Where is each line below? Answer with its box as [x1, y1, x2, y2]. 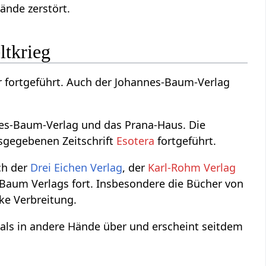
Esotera [116, 133, 155, 148]
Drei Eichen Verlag [30, 160, 123, 175]
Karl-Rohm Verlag [148, 160, 236, 175]
